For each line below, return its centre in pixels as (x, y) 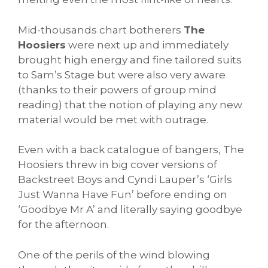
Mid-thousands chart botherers (101, 30)
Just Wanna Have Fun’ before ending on (123, 195)
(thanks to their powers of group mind (117, 89)
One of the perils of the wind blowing (114, 255)
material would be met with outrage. (113, 119)
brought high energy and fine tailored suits (130, 60)
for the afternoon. (63, 225)
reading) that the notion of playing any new (130, 104)
